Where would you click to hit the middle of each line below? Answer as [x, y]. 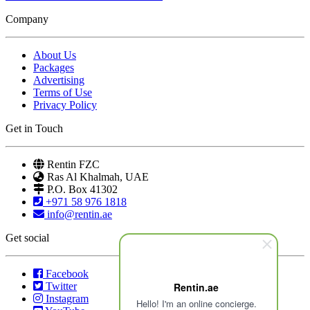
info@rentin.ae [80, 214]
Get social [27, 237]
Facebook [67, 273]
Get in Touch [34, 128]
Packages [54, 67]
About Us [55, 55]
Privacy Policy [65, 104]
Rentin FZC [73, 164]
